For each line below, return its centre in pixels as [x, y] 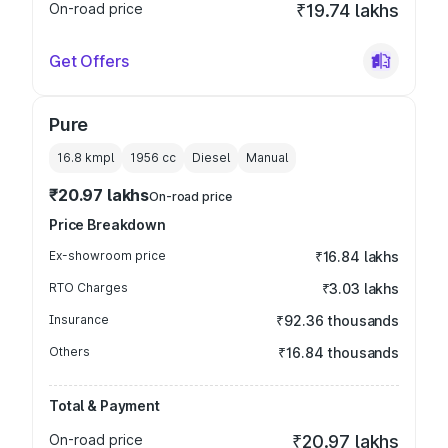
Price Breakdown [107, 224]
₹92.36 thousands [337, 320]
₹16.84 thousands [338, 352]
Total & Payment [104, 405]
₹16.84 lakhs [356, 256]
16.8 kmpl [85, 157]
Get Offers [89, 61]
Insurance [79, 319]
